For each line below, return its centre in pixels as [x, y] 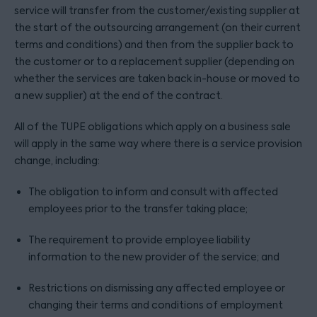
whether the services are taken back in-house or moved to [157, 79]
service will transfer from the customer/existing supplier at [157, 11]
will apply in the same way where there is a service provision [158, 144]
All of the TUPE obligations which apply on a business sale [152, 127]
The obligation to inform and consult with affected [153, 192]
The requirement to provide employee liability [139, 240]
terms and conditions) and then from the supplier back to [154, 45]
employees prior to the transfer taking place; [138, 209]
